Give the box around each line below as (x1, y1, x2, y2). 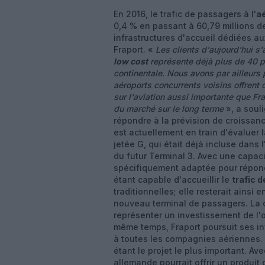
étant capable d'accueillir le (114, 174, 232, 185)
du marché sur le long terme (114, 104, 224, 114)
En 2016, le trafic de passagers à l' (114, 9, 256, 19)
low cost (114, 56, 148, 66)
